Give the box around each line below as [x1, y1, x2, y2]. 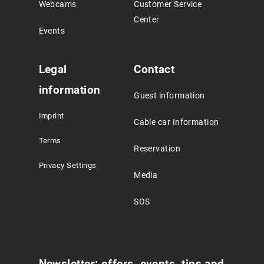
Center [134, 14, 160, 25]
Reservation [134, 143, 181, 154]
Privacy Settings [38, 160, 97, 170]
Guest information [134, 90, 205, 101]
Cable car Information [134, 117, 219, 127]
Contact [134, 62, 175, 76]
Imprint [38, 111, 64, 120]
